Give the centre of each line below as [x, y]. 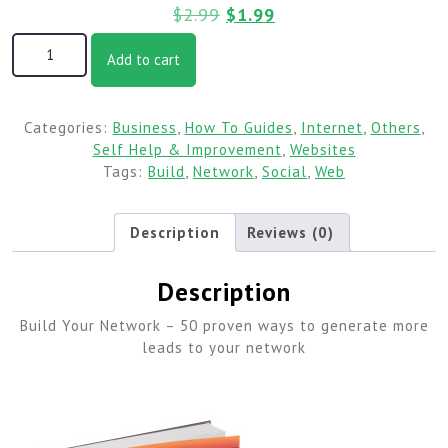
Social [284, 172]
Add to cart [143, 60]
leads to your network [224, 347]
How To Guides [238, 128]
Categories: [68, 128]
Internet [331, 128]
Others [395, 128]
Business [144, 128]
